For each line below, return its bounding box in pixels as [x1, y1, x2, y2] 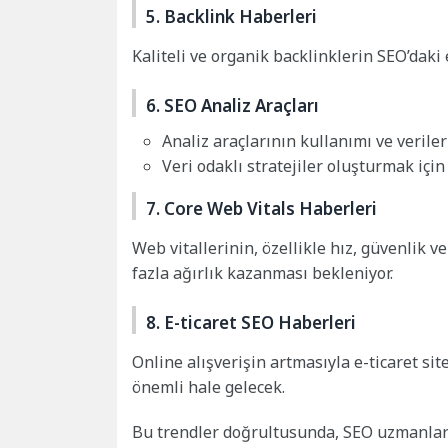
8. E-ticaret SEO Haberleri [146, 311, 356, 335]
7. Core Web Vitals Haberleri [146, 197, 377, 221]
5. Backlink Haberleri [146, 4, 317, 28]
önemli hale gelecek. [132, 376, 285, 399]
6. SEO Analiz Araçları [146, 93, 319, 117]
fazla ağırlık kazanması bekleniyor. [132, 262, 393, 285]
